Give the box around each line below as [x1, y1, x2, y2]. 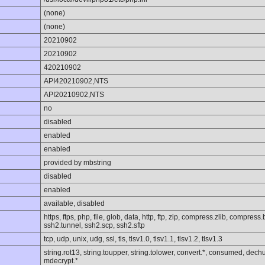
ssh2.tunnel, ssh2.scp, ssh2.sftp [44, 221, 145, 230]
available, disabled [44, 199, 105, 208]
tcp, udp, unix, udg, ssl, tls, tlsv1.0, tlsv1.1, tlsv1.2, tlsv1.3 [44, 235, 222, 243]
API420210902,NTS [44, 77, 108, 85]
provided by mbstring [44, 159, 111, 167]
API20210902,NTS [44, 91, 104, 99]
